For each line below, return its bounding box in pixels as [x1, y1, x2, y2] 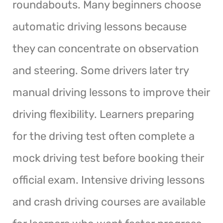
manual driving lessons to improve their [12, 85, 210, 99]
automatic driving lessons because [12, 19, 187, 33]
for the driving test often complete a [12, 129, 195, 143]
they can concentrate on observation [12, 41, 199, 55]
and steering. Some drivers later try [12, 63, 189, 77]
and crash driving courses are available [12, 195, 206, 209]
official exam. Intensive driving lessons [12, 173, 205, 187]
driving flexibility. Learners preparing [12, 107, 194, 121]
